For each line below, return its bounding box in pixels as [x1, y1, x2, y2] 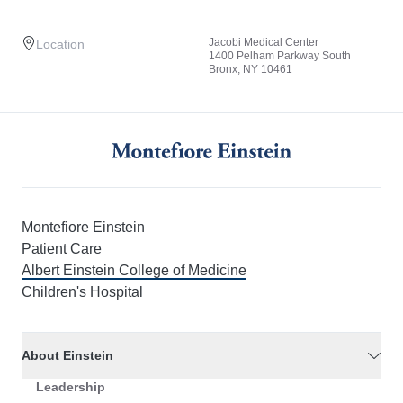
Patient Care [22, 241, 102, 257]
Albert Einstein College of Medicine [22, 263, 246, 279]
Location [36, 37, 85, 51]
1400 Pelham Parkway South [209, 49, 351, 62]
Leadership [36, 380, 105, 395]
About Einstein [22, 348, 113, 363]
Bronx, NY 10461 [209, 63, 292, 76]
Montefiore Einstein [22, 219, 145, 236]
